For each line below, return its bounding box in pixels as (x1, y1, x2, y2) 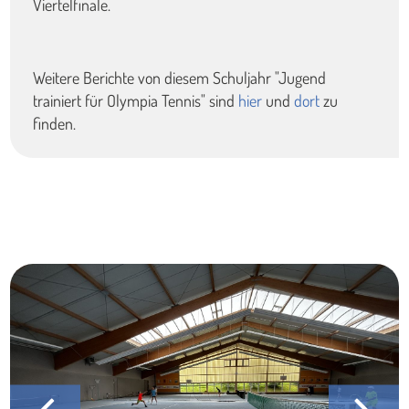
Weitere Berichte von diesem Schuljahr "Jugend (33, 68, 327, 89)
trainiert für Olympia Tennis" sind (33, 90, 239, 111)
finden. (33, 113, 77, 134)
